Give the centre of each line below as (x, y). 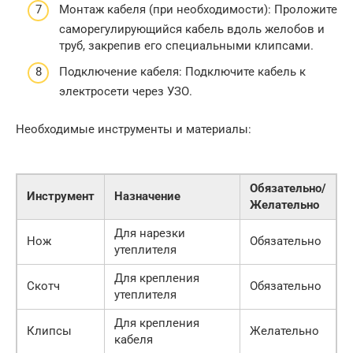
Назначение (147, 197)
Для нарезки (150, 234)
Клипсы (49, 331)
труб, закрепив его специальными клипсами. (186, 45)
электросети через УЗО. (126, 92)
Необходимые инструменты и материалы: (134, 130)
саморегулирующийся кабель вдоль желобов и (192, 29)
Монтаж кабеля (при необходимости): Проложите (198, 9)
